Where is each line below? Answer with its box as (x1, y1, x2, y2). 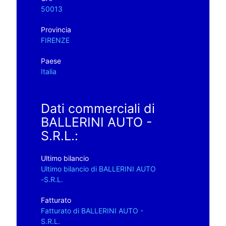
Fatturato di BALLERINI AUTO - (40, 206, 143, 215)
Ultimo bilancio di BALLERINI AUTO (40, 164, 156, 173)
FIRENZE (40, 35, 70, 44)
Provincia (40, 25, 71, 34)
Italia (40, 67, 56, 76)
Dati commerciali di (40, 100, 155, 116)
